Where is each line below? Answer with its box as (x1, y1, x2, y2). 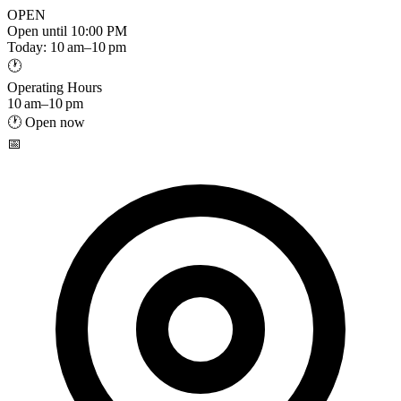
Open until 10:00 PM (7, 23, 127, 38)
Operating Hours (7, 80, 102, 95)
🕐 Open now (7, 115, 85, 130)
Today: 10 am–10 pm (7, 39, 126, 55)
